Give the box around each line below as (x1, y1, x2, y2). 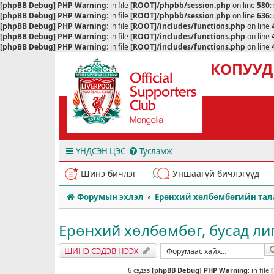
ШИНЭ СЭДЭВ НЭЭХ (64, 245, 139, 256)
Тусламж (139, 146, 172, 157)
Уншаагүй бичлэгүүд (172, 168, 259, 179)
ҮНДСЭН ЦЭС (76, 146, 125, 157)
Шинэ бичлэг (81, 168, 136, 179)
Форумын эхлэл (76, 191, 144, 202)
